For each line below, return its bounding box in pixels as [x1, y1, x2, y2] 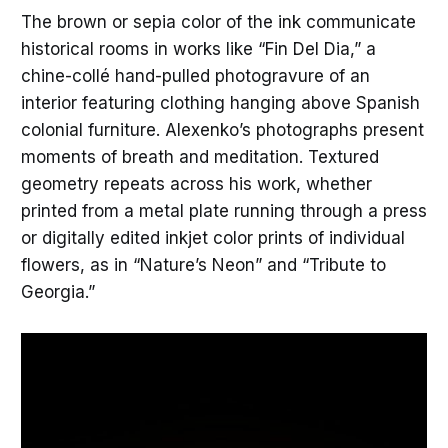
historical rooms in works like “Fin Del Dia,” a [20, 39, 376, 60]
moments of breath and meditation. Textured [20, 147, 379, 168]
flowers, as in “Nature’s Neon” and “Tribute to [20, 255, 386, 276]
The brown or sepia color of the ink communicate [20, 12, 416, 33]
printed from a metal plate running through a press [20, 201, 427, 222]
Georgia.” [20, 282, 95, 303]
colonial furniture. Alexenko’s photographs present [20, 120, 424, 141]
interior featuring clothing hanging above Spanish [20, 93, 420, 114]
